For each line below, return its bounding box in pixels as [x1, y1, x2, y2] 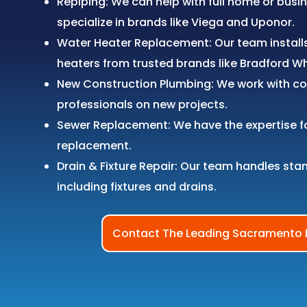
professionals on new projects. [57, 96, 228, 112]
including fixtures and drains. [57, 178, 217, 195]
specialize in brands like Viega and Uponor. [57, 14, 295, 30]
